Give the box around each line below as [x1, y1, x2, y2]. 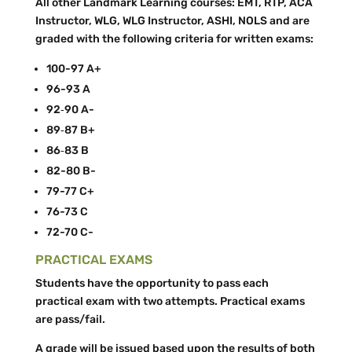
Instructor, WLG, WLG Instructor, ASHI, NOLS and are [35, 14, 310, 27]
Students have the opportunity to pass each [35, 277, 269, 290]
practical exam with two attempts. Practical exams [35, 295, 305, 308]
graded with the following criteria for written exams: [35, 32, 313, 46]
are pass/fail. [35, 313, 105, 326]
